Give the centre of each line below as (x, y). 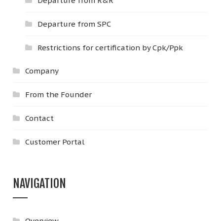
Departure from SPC (74, 24)
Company (42, 71)
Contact (40, 118)
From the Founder (59, 94)
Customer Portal (55, 142)
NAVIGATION (40, 183)
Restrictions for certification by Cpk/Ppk (110, 47)
